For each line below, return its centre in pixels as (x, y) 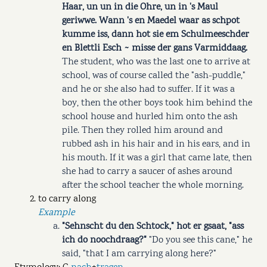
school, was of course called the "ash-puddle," (154, 76)
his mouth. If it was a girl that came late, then (157, 158)
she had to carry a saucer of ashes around (147, 172)
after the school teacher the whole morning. (153, 185)
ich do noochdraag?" (104, 240)
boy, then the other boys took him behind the (157, 103)
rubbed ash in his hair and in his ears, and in (156, 144)
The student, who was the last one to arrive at (156, 62)
